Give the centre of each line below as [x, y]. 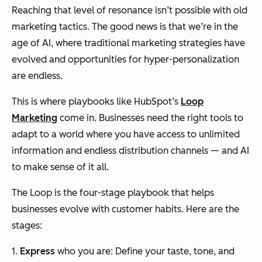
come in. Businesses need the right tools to [150, 118]
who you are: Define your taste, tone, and [145, 251]
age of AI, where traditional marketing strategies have [128, 43]
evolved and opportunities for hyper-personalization [125, 60]
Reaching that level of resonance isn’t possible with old [130, 11]
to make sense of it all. [60, 167]
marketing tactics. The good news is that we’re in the [125, 27]
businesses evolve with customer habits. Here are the [125, 209]
